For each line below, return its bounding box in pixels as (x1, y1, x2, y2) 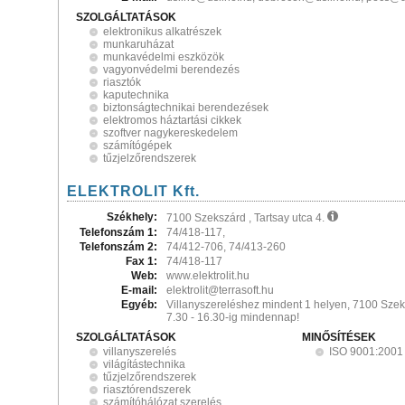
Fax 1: (126, 255, 157, 268)
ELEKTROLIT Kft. (67, 184, 200, 199)
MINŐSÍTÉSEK (302, 331, 376, 344)
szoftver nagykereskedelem (103, 127, 238, 139)
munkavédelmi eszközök (103, 51, 224, 63)
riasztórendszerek (103, 383, 191, 396)
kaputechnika (103, 89, 169, 101)
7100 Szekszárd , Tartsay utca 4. (166, 212, 327, 224)
